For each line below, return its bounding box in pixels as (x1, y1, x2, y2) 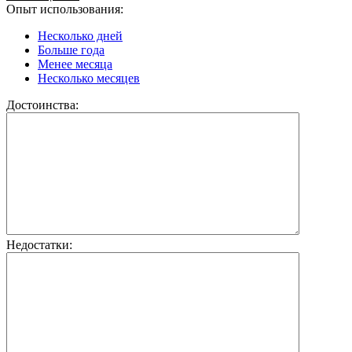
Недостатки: (6, 238, 72, 252)
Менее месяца (38, 57, 112, 71)
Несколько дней (38, 29, 123, 43)
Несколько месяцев (38, 71, 140, 86)
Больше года (38, 43, 104, 57)
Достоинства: (6, 98, 79, 112)
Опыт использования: (6, 2, 123, 16)
